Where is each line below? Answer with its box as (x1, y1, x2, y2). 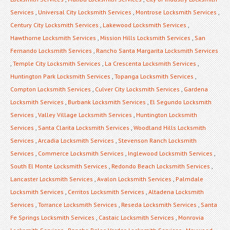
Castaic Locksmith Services (99, 213, 174, 221)
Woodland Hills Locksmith (133, 123, 206, 131)
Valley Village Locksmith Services (38, 110, 132, 119)
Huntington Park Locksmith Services (10, 72, 110, 80)
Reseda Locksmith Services (121, 200, 197, 208)
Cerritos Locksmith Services (68, 187, 144, 196)
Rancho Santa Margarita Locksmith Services (96, 46, 218, 54)
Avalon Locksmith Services (97, 175, 171, 183)
